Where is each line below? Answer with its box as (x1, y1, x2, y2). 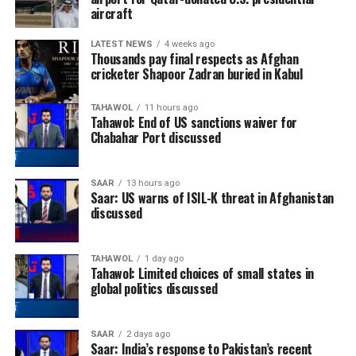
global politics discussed (90, 278, 218, 298)
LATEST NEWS (90, 38, 153, 49)
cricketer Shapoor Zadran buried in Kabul (90, 64, 303, 83)
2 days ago (126, 328, 170, 339)
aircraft (90, 3, 133, 23)
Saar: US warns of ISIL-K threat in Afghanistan (90, 188, 334, 207)
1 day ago (144, 253, 184, 264)
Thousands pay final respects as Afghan (90, 48, 299, 68)
